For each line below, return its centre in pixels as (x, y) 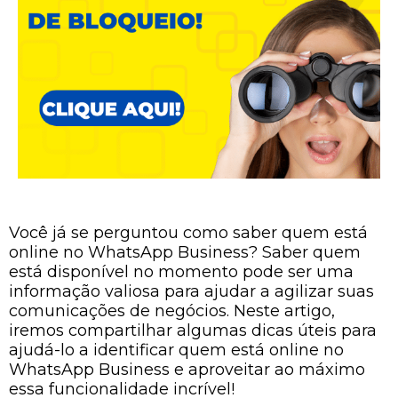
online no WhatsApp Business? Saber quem (185, 252)
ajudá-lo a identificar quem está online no (176, 350)
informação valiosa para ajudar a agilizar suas (191, 291)
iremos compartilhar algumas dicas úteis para (193, 330)
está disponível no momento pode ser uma (181, 272)
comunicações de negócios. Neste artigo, (172, 311)
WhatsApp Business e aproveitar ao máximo (187, 370)
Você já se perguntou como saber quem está (188, 233)
